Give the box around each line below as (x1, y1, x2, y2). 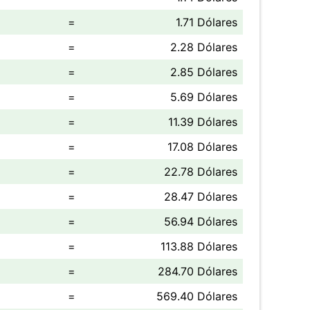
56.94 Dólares (164, 215, 237, 228)
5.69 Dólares (170, 90, 237, 104)
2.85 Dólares (170, 65, 237, 79)
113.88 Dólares (161, 239, 237, 253)
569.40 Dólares (156, 289, 237, 303)
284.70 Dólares (158, 264, 237, 278)
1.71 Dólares (176, 15, 237, 29)
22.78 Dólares (164, 165, 237, 179)
